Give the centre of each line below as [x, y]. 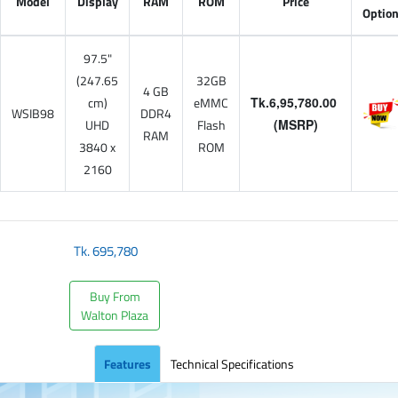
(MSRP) [295, 124]
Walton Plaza [115, 315]
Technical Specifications [232, 364]
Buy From [115, 296]
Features [127, 364]
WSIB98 [33, 113]
